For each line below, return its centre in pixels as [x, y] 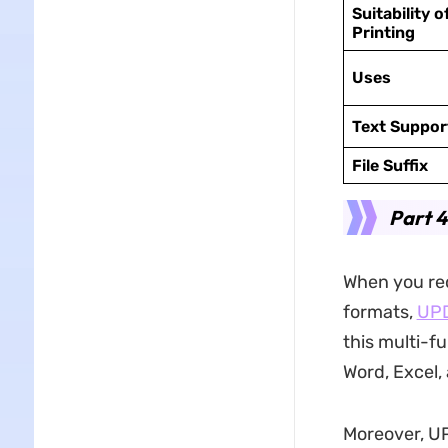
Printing [383, 32]
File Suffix [389, 165]
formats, [379, 312]
